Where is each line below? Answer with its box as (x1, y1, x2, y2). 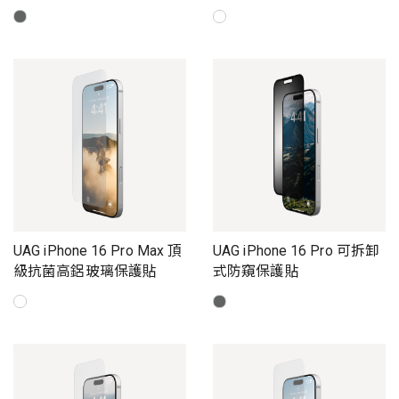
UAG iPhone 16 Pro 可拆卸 (213, 242, 380, 260)
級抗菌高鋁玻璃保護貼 (13, 263, 158, 281)
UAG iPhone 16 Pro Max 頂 (13, 242, 183, 260)
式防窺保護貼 (213, 263, 299, 281)
